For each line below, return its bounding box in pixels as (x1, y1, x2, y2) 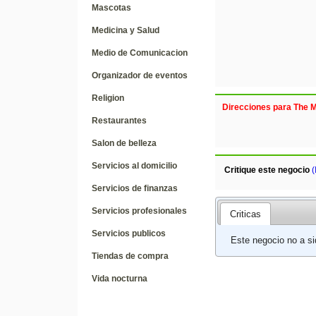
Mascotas (91, 3, 131, 13)
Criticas (229, 208, 261, 219)
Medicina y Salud (91, 25, 159, 35)
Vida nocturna (91, 274, 147, 284)
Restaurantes (91, 116, 147, 126)
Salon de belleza (91, 138, 157, 148)
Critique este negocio (224, 165, 310, 175)
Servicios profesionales (91, 206, 187, 216)
